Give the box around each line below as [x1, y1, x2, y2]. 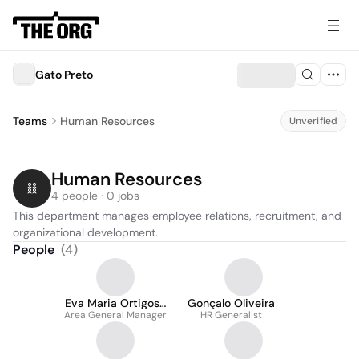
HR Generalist [200, 309, 262, 321]
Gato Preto [35, 67, 93, 82]
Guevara [93, 309, 138, 323]
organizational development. [13, 225, 158, 240]
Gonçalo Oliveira [188, 296, 275, 310]
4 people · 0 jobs [51, 188, 139, 203]
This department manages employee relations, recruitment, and [13, 208, 341, 223]
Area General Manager [64, 309, 167, 321]
